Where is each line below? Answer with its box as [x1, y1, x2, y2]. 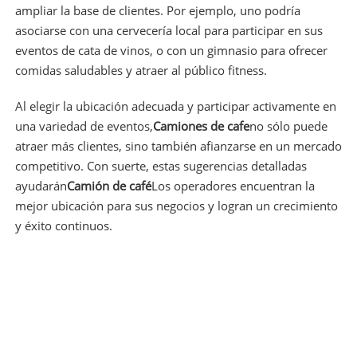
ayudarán [14, 177, 67, 194]
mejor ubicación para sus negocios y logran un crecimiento [14, 197, 338, 214]
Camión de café [66, 177, 151, 194]
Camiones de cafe [152, 117, 249, 134]
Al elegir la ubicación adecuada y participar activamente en [14, 97, 336, 114]
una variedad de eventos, [14, 117, 153, 134]
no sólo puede [249, 117, 328, 134]
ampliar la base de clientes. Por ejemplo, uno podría [14, 2, 300, 18]
